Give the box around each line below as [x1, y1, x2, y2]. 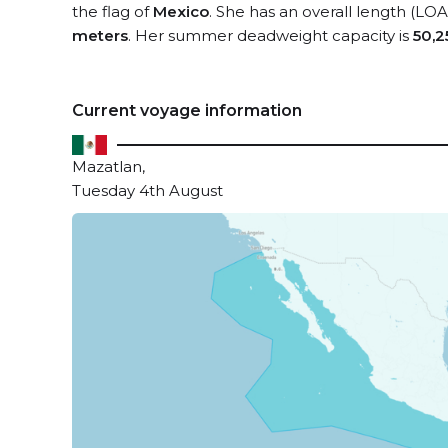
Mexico [153, 2, 209, 21]
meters [72, 26, 128, 45]
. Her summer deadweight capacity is [128, 26, 413, 45]
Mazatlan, [72, 157, 145, 176]
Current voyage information [72, 101, 302, 120]
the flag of [72, 2, 153, 21]
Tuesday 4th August [72, 181, 223, 200]
